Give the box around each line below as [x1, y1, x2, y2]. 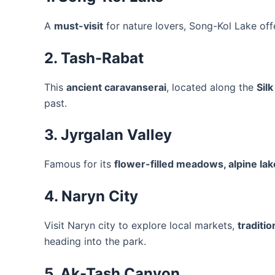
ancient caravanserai [66, 80, 166, 93]
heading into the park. [44, 234, 146, 247]
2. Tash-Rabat [44, 48, 144, 67]
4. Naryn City [44, 187, 138, 205]
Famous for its [44, 158, 114, 171]
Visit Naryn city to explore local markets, [44, 219, 238, 231]
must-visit [54, 20, 103, 33]
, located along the [166, 80, 257, 93]
